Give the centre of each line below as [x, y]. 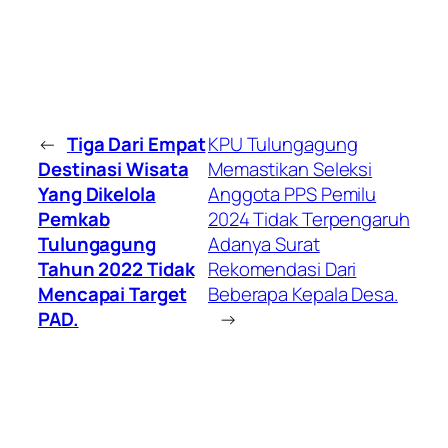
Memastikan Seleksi [290, 169]
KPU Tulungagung [282, 144]
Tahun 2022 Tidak [116, 269]
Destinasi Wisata [113, 169]
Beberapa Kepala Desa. [302, 294]
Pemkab [74, 219]
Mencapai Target [112, 294]
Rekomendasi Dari [282, 269]
